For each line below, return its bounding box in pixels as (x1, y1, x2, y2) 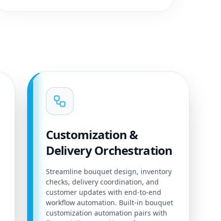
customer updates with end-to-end (45, 187, 161, 197)
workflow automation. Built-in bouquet (45, 198, 173, 208)
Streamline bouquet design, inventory (45, 167, 172, 177)
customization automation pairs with (45, 208, 167, 218)
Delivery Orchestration (45, 142, 173, 159)
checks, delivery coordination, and (45, 177, 159, 187)
